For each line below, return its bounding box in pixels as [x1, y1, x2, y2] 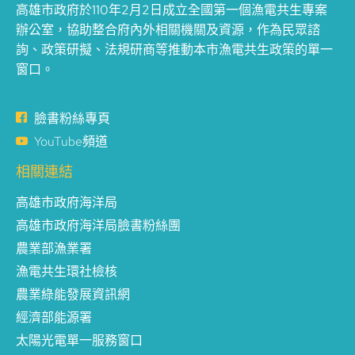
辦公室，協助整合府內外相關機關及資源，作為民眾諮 [16, 21, 320, 38]
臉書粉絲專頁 [33, 109, 110, 127]
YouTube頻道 [33, 132, 108, 150]
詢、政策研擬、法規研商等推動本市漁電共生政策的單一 [16, 40, 333, 58]
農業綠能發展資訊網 [16, 285, 130, 303]
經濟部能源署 [16, 308, 92, 326]
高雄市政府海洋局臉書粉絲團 [16, 216, 181, 234]
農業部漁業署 [16, 239, 92, 257]
